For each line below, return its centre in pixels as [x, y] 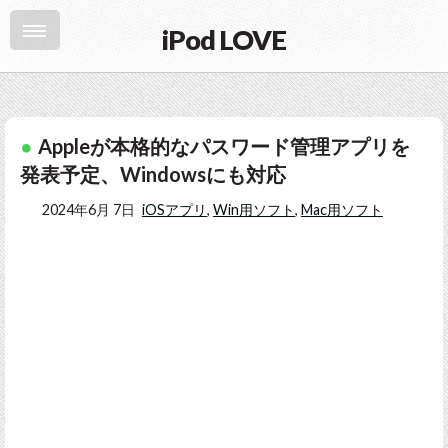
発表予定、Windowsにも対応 [153, 174]
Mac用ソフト [341, 209]
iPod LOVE [224, 39]
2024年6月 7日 [88, 209]
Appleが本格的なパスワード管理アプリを [224, 146]
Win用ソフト [253, 209]
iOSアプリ [174, 209]
